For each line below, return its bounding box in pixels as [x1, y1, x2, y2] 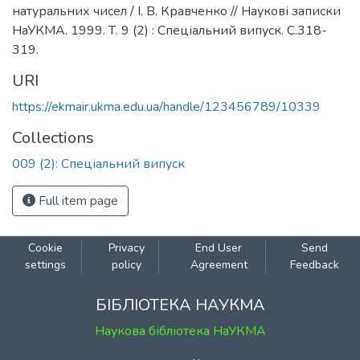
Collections [12, 127, 94, 149]
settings [24, 257, 66, 272]
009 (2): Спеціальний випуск [12, 155, 185, 173]
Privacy [108, 240, 145, 256]
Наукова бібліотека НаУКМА [94, 322, 266, 340]
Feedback [290, 257, 340, 272]
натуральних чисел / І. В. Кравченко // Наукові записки [12, 2, 341, 20]
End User [195, 240, 243, 256]
